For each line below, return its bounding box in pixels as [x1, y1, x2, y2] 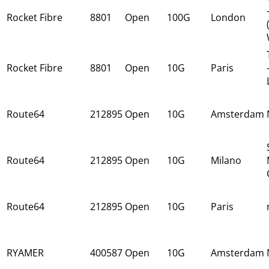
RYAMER [7, 246, 44, 259]
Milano [211, 153, 241, 167]
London [211, 10, 246, 24]
